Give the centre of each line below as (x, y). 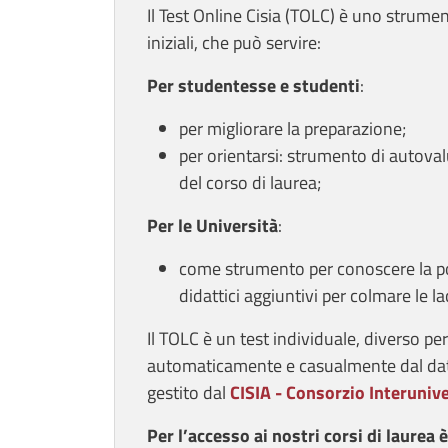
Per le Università (212, 226)
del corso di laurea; (250, 183)
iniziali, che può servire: (234, 43)
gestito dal (188, 393)
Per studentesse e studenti (253, 86)
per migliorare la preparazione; (292, 129)
